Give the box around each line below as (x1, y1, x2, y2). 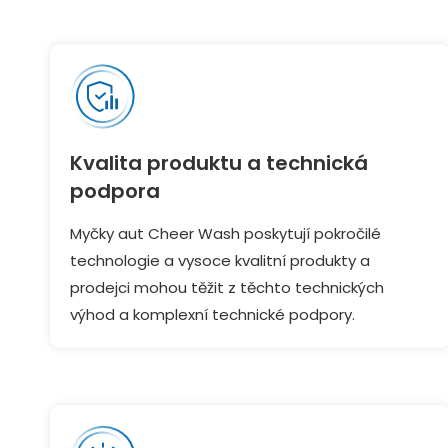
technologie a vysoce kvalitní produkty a (70, 250, 370, 271)
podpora (70, 177, 160, 205)
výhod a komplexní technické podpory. (70, 304, 355, 325)
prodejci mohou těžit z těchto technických (70, 277, 384, 298)
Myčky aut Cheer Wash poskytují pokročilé (70, 223, 381, 244)
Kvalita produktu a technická (70, 149, 368, 177)
